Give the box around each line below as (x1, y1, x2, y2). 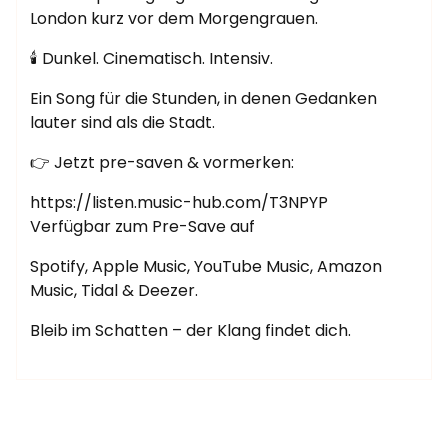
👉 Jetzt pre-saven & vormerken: (30, 151, 294, 175)
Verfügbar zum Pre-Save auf (30, 215, 255, 239)
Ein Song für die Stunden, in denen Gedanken (30, 87, 377, 111)
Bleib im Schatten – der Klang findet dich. (30, 319, 351, 343)
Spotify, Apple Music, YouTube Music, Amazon (30, 255, 382, 279)
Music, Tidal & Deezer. (30, 279, 198, 303)
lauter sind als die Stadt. (30, 111, 215, 135)
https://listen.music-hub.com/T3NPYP (30, 191, 328, 215)
